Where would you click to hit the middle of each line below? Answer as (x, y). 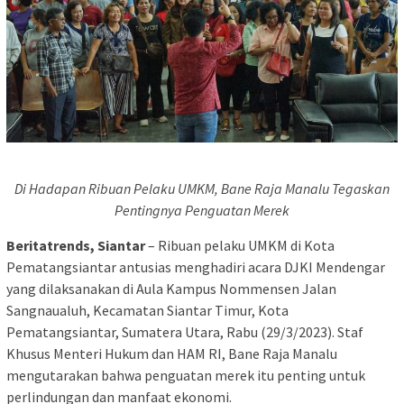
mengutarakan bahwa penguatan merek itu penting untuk (186, 375)
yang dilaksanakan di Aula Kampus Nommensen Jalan (171, 288)
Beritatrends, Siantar (76, 245)
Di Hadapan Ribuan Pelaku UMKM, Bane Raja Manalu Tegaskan (202, 188)
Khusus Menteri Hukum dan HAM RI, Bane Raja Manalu (172, 353)
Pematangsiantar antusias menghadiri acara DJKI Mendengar (196, 266)
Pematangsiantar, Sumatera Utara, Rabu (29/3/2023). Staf (185, 331)
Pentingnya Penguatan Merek (202, 210)
